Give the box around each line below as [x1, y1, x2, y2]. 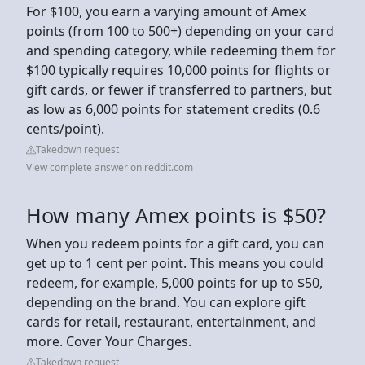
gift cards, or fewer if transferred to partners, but [26, 80, 332, 99]
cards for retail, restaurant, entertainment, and [26, 312, 316, 331]
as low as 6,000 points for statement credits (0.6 [26, 99, 320, 118]
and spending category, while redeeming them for [26, 41, 336, 59]
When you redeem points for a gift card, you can [26, 234, 324, 253]
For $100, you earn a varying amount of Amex [26, 2, 306, 20]
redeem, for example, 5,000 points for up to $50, [26, 273, 323, 292]
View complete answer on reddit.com [26, 160, 193, 174]
